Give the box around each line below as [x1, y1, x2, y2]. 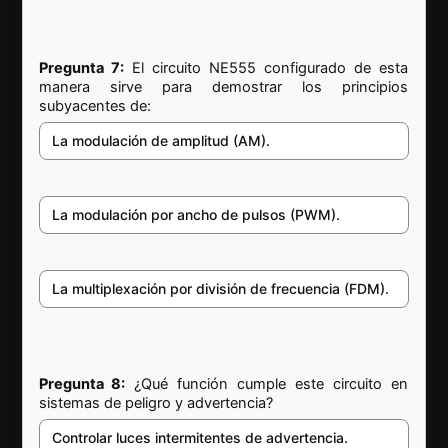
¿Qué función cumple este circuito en [125, 375, 409, 394]
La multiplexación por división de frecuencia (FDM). [52, 279, 390, 297]
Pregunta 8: [39, 375, 126, 394]
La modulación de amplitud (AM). [52, 131, 271, 149]
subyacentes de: [39, 96, 152, 115]
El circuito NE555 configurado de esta [124, 58, 409, 77]
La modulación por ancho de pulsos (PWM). [52, 205, 341, 223]
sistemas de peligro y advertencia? [39, 394, 274, 413]
